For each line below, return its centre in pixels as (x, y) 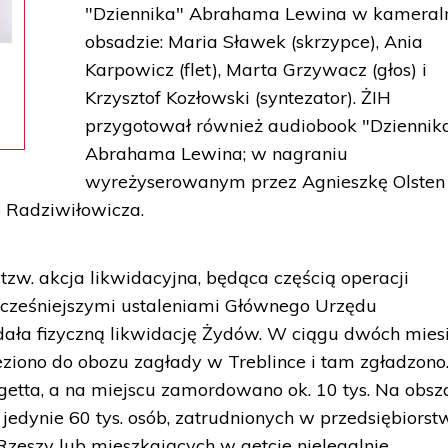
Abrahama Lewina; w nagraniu (217, 153)
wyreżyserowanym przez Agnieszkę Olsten (265, 181)
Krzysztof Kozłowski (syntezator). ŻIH (238, 97)
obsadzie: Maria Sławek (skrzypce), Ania (254, 41)
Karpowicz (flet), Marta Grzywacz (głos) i (256, 69)
